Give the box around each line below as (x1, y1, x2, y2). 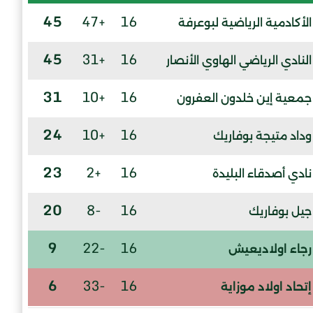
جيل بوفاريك (249, 205, 312, 219)
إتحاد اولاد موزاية (221, 280, 312, 294)
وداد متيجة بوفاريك (213, 129, 312, 143)
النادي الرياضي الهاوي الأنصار (166, 54, 312, 68)
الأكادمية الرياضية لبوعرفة (178, 16, 312, 30)
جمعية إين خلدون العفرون (177, 92, 312, 105)
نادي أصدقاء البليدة (212, 167, 312, 181)
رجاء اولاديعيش (228, 242, 312, 256)
